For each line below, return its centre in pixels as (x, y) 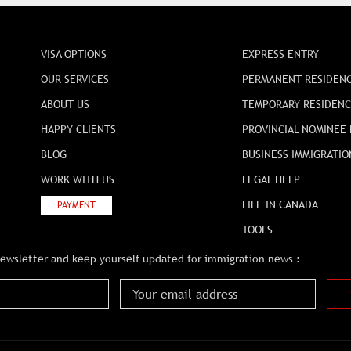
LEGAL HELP (271, 180)
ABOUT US (65, 105)
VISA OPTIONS (73, 54)
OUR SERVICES (74, 80)
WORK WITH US (77, 180)
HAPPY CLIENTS (78, 130)
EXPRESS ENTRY (281, 54)
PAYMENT (76, 206)
